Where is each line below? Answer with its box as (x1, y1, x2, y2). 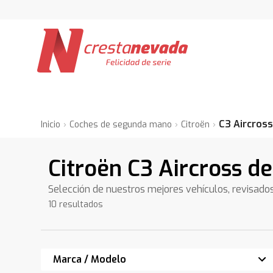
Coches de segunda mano (69, 119, 172, 130)
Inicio (41, 119, 61, 130)
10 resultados (48, 199, 104, 210)
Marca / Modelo (53, 253, 127, 266)
